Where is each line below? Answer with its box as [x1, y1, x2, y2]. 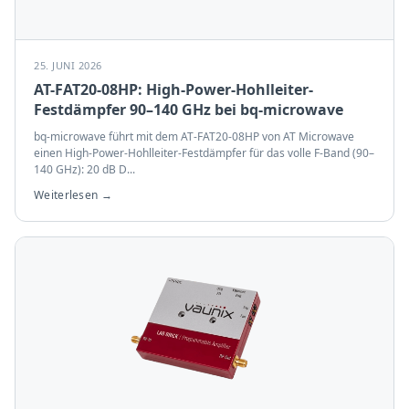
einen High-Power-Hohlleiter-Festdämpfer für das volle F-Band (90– [34, 145, 374, 161]
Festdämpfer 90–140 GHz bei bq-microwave [34, 100, 343, 120]
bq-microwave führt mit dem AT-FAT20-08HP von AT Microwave [34, 129, 354, 144]
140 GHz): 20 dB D [34, 162, 127, 177]
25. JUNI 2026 [34, 58, 102, 72]
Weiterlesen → [34, 187, 112, 203]
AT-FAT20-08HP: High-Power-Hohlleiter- [34, 79, 313, 100]
